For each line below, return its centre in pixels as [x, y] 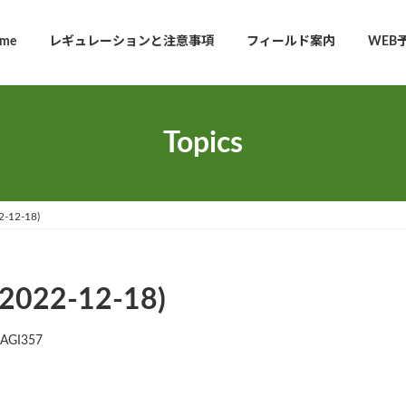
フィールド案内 [291, 42]
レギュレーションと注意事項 [131, 42]
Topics [203, 143]
